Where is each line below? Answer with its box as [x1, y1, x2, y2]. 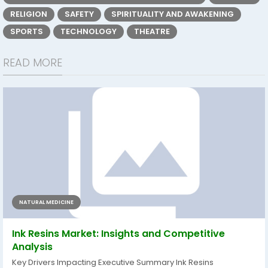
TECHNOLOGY [60, 26, 117, 37]
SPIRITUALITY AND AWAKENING [111, 8, 234, 20]
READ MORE [3, 55, 62, 70]
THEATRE [134, 26, 170, 37]
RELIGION [10, 8, 47, 20]
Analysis [12, 240, 53, 254]
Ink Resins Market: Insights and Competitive [12, 227, 225, 240]
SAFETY [65, 8, 94, 20]
